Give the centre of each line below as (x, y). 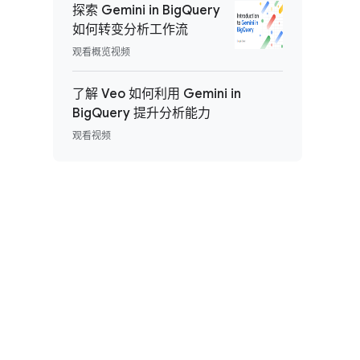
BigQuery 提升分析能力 (141, 113)
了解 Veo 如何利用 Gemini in (156, 94)
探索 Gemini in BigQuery (146, 10)
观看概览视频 (101, 52)
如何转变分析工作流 (130, 30)
